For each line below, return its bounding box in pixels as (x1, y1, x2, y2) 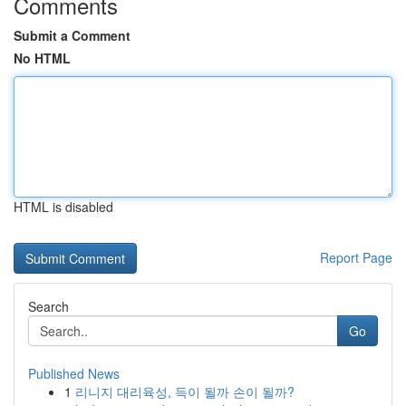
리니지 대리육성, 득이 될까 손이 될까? (75, 382, 295, 401)
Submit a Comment (14, 26, 130, 44)
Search (28, 297, 69, 315)
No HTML (14, 49, 71, 67)
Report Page (320, 248, 392, 266)
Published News (28, 364, 120, 382)
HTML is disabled (14, 198, 113, 216)
